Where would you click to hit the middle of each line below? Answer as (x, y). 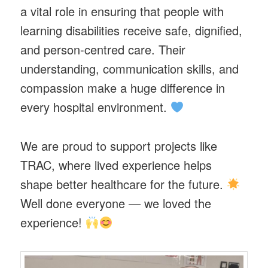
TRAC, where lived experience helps (116, 165)
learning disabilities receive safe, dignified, (132, 31)
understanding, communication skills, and (130, 69)
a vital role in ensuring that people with (122, 11)
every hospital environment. (96, 107)
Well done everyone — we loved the (116, 203)
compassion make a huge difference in (123, 88)
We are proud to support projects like (119, 145)
